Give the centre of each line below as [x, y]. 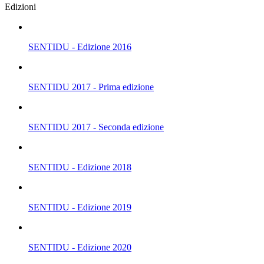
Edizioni [20, 6]
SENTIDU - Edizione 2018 [80, 167]
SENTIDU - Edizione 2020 [80, 247]
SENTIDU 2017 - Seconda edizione [96, 127]
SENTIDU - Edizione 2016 [80, 47]
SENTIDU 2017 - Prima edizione [91, 87]
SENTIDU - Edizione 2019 [80, 207]
